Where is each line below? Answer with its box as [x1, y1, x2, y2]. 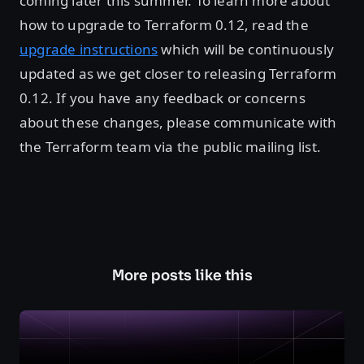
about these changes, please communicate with [19, 113, 337, 132]
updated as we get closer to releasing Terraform [19, 64, 336, 83]
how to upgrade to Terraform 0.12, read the [19, 15, 309, 34]
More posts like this [111, 265, 253, 285]
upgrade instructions [19, 40, 158, 58]
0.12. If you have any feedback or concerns [19, 89, 305, 107]
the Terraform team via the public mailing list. [19, 137, 321, 156]
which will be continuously [158, 40, 334, 58]
